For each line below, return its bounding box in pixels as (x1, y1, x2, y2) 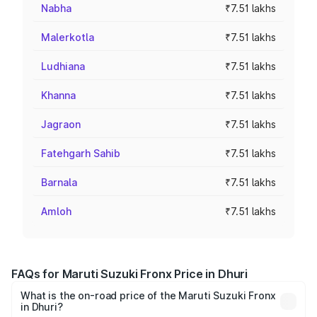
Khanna (41, 89, 76, 101)
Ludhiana (41, 60, 85, 72)
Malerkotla (41, 31, 94, 43)
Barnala (41, 176, 77, 188)
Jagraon (41, 118, 81, 130)
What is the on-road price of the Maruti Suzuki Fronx (21, 289, 276, 301)
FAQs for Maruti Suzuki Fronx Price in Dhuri (11, 267, 248, 281)
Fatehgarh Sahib (41, 147, 120, 159)
